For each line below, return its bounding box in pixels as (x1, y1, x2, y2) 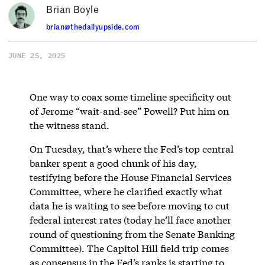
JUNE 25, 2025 (8, 50, 66, 60)
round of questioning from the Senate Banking (29, 227, 235, 240)
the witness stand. (29, 118, 109, 131)
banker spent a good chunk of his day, (29, 156, 197, 169)
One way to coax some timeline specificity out (29, 90, 231, 103)
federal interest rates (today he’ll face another (29, 213, 231, 226)
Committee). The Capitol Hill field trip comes (29, 241, 229, 254)
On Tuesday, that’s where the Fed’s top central (29, 142, 234, 155)
